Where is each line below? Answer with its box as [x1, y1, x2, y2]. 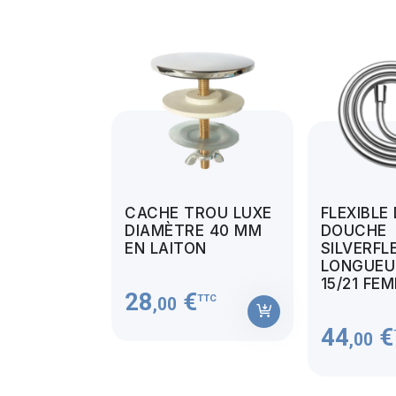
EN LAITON [125, 239, 207, 257]
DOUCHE [320, 221, 387, 240]
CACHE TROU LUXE [125, 203, 272, 222]
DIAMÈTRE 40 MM [125, 221, 262, 240]
